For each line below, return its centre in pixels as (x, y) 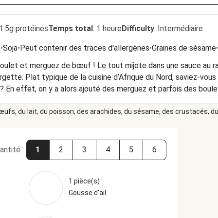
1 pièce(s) (84, 181)
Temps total (71, 28)
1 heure (109, 28)
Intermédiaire (180, 28)
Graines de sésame (184, 48)
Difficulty (138, 28)
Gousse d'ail (87, 193)
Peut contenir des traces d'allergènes (85, 48)
